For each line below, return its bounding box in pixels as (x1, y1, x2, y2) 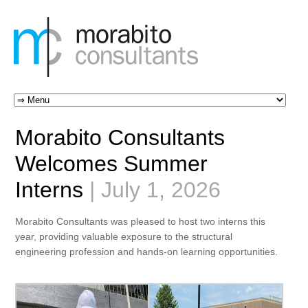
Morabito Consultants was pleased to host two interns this (15, 216, 265, 227)
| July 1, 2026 (83, 177, 221, 202)
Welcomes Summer (15, 151, 208, 176)
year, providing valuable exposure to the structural (15, 231, 232, 242)
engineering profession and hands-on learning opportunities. (15, 246, 278, 257)
